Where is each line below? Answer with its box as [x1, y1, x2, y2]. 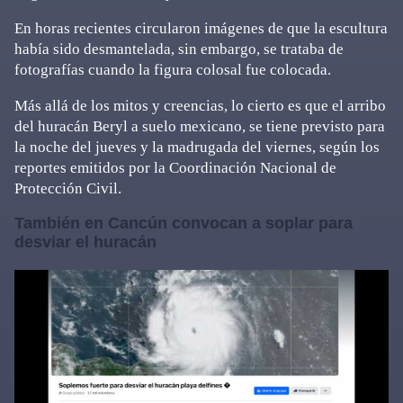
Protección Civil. [14, 180, 121, 197]
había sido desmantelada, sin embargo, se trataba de [14, 40, 344, 58]
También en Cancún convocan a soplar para [14, 214, 353, 232]
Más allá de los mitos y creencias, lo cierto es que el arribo [14, 97, 386, 114]
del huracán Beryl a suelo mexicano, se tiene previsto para [14, 118, 385, 135]
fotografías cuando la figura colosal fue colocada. [14, 61, 331, 78]
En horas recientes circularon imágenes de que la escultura [14, 20, 388, 37]
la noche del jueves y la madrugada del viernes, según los [14, 139, 380, 156]
